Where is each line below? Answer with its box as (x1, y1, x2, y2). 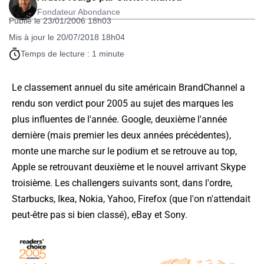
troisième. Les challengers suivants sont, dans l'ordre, (12, 177, 232, 189)
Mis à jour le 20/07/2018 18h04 (9, 32, 125, 42)
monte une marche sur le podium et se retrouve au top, (12, 146, 237, 157)
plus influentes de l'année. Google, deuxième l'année (12, 114, 227, 126)
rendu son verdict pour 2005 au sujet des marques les (12, 98, 233, 110)
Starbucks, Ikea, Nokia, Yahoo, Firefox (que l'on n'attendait (12, 193, 250, 205)
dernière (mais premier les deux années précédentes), (12, 130, 231, 141)
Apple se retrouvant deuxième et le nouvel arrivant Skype (12, 161, 246, 173)
